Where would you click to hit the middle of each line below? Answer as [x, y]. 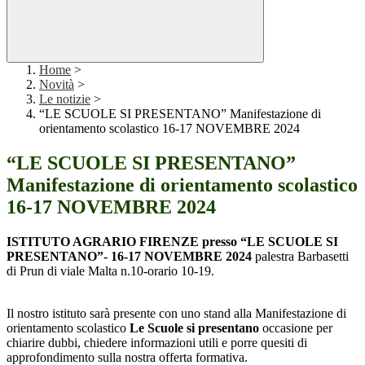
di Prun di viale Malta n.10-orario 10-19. [110, 271]
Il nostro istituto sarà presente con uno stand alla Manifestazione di [176, 314]
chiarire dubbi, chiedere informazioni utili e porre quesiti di [157, 343]
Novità [57, 85]
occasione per [296, 328]
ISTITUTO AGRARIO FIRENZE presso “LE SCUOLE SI [172, 242]
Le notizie [65, 99]
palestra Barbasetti [300, 257]
